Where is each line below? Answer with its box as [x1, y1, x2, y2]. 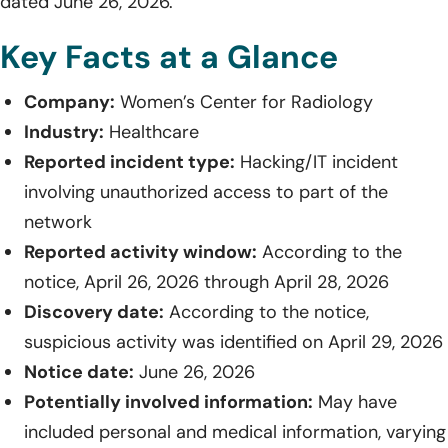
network [24, 209, 92, 234]
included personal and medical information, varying [24, 419, 446, 444]
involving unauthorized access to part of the [24, 179, 388, 204]
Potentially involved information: [24, 389, 313, 414]
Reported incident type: [24, 149, 235, 174]
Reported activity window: [24, 239, 257, 264]
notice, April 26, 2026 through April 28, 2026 [24, 269, 389, 294]
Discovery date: [24, 299, 164, 324]
